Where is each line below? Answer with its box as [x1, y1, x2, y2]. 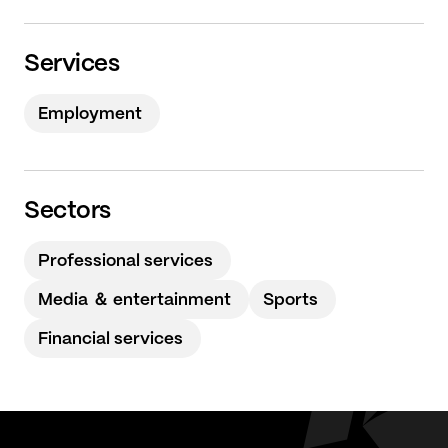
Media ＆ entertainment [38, 292, 231, 308]
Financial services [38, 331, 183, 347]
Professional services [38, 253, 213, 269]
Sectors [24, 200, 111, 223]
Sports [263, 292, 318, 308]
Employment [38, 106, 142, 122]
